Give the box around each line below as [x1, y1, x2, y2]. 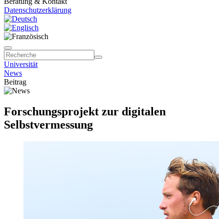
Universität [4, 60, 38, 68]
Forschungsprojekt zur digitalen [4, 105, 166, 118]
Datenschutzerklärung [4, 6, 71, 14]
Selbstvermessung [4, 118, 93, 131]
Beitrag [4, 78, 26, 86]
